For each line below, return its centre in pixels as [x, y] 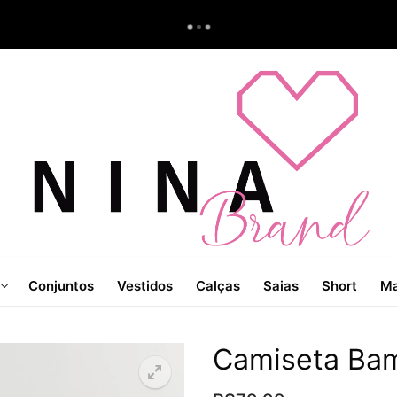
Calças [218, 285]
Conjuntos [61, 285]
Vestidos [145, 285]
